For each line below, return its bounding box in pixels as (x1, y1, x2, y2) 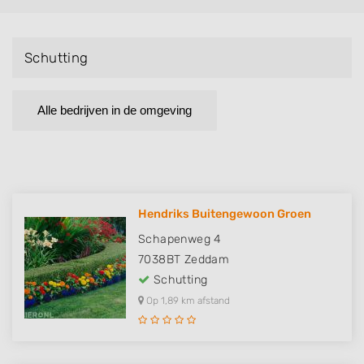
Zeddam (184, 253, 230, 267)
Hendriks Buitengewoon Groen (138, 207, 311, 222)
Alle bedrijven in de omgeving (37, 103, 192, 118)
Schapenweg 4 (138, 232, 222, 247)
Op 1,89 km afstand (144, 295, 230, 307)
